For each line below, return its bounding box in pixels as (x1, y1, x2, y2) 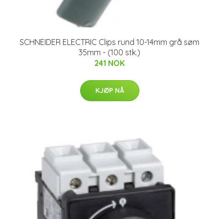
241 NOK (94, 58, 125, 68)
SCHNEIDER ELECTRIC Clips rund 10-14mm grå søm (20, 37, 199, 47)
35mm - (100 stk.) (79, 47, 140, 57)
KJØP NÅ (95, 86, 124, 95)
